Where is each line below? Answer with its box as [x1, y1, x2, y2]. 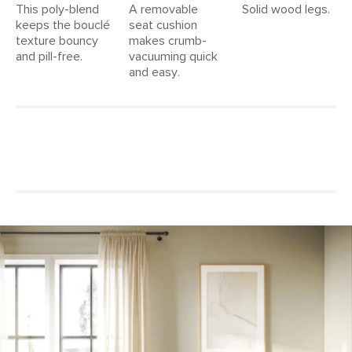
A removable [129, 2, 198, 16]
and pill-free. [16, 49, 82, 63]
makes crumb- [129, 34, 207, 47]
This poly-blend [16, 2, 99, 16]
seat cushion [129, 18, 197, 31]
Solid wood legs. [242, 2, 330, 16]
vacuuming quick [129, 49, 218, 63]
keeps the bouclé [16, 18, 110, 31]
